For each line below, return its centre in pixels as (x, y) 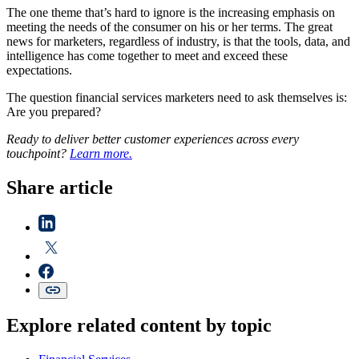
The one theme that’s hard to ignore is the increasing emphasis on (171, 12)
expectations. (39, 70)
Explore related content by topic (139, 325)
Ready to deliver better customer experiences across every (153, 139)
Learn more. (101, 153)
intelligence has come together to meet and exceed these (147, 56)
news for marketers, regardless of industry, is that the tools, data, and (178, 41)
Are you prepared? (54, 112)
